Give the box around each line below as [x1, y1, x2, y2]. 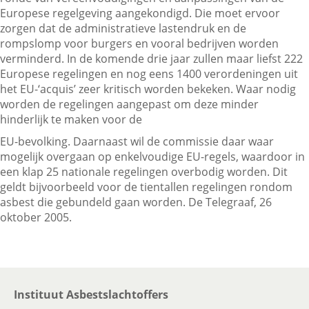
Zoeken [28, 85, 78, 105]
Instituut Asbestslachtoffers [14, 287, 168, 302]
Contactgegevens [28, 37, 144, 57]
